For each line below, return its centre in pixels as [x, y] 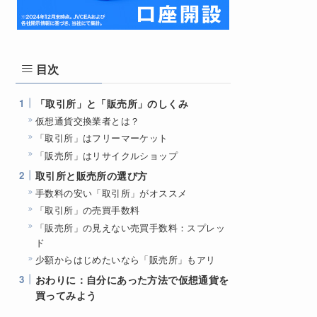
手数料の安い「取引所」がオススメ [111, 192]
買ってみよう [66, 295]
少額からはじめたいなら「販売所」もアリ [126, 259]
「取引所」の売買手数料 [88, 210]
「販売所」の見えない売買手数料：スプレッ [130, 227]
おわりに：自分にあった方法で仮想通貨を [132, 279]
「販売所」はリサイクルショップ [106, 155]
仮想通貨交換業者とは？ [88, 121]
